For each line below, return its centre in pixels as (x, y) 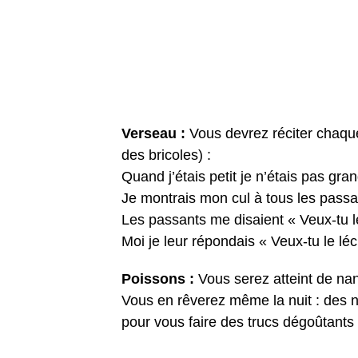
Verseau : (153, 134)
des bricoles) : (166, 155)
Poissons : (158, 279)
